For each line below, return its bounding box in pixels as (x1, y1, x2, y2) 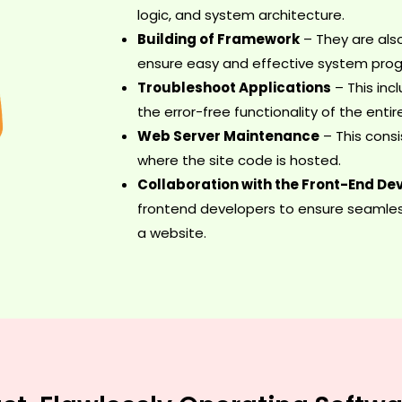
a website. (136, 223, 206, 243)
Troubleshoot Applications (136, 78, 331, 98)
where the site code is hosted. (136, 151, 341, 170)
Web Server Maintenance (136, 127, 319, 146)
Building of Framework (136, 30, 300, 49)
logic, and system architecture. (136, 5, 345, 25)
